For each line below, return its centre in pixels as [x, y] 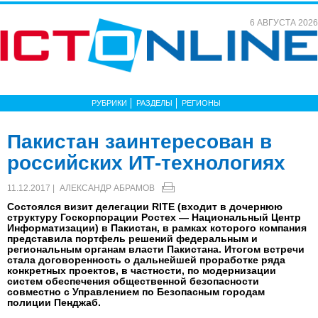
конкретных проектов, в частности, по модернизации [142, 270]
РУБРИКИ [109, 103]
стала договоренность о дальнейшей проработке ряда [146, 260]
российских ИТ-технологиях [146, 163]
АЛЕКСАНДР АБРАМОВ [107, 188]
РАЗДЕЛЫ [154, 103]
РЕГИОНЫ [201, 103]
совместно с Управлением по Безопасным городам [136, 292]
